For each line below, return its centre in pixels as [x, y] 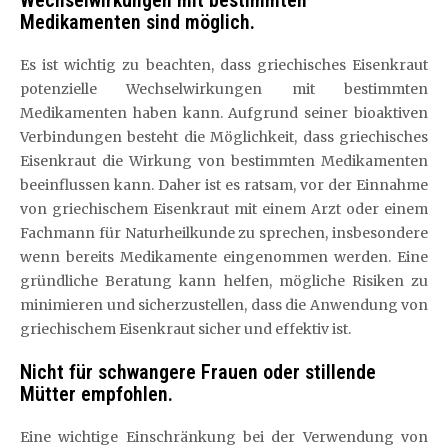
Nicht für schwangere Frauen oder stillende [198, 372]
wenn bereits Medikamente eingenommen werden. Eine [224, 257]
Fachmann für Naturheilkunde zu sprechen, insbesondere [224, 233]
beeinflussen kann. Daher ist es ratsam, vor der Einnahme [224, 185]
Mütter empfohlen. [96, 394]
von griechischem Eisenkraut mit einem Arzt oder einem [224, 209]
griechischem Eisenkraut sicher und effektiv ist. [185, 329]
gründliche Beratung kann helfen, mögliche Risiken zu [224, 281]
